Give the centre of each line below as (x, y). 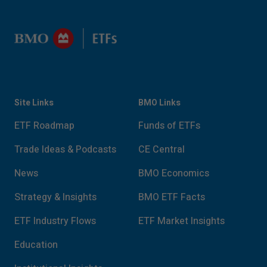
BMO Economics (174, 173)
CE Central (162, 150)
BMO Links (159, 103)
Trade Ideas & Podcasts (65, 150)
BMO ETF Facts (172, 197)
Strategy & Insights (55, 197)
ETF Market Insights (181, 221)
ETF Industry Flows (55, 221)
